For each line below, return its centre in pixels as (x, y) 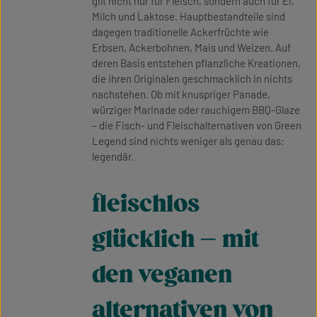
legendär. (113, 156)
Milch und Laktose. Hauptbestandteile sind (189, 16)
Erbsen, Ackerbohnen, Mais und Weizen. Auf (191, 47)
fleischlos (146, 204)
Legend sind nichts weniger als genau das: (188, 141)
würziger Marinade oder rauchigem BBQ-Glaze (196, 110)
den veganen (162, 275)
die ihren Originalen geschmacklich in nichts (192, 79)
